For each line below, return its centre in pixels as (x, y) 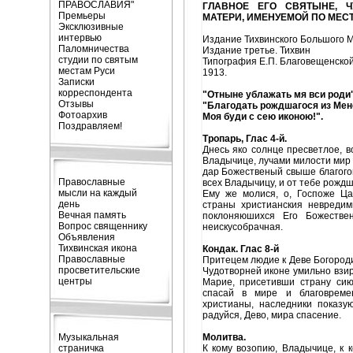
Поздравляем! (90, 126)
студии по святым (98, 60)
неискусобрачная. (242, 227)
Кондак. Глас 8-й (240, 249)
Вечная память (92, 215)
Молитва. (224, 337)
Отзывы (76, 104)
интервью (80, 38)
